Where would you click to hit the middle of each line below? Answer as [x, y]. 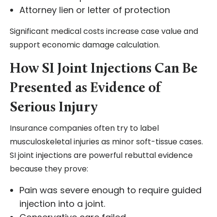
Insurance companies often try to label [84, 128]
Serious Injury [54, 108]
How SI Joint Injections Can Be [104, 69]
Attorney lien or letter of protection [95, 10]
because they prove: [49, 169]
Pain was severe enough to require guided [110, 190]
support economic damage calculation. [85, 45]
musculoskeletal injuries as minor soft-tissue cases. [106, 142]
